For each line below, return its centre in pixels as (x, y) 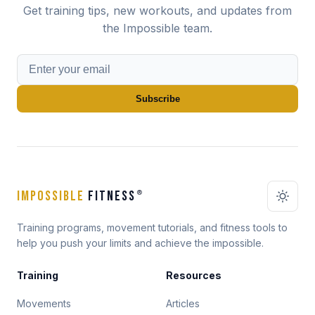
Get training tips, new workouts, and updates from (157, 11)
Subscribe (157, 99)
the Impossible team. (157, 28)
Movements (44, 303)
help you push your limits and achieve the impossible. (140, 243)
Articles (183, 303)
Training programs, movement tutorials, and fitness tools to (152, 227)
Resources (194, 275)
